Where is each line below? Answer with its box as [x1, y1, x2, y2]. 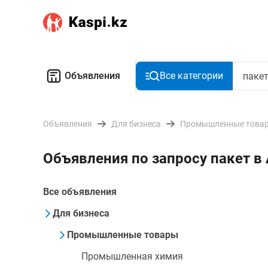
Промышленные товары [67, 229, 178, 240]
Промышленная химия [81, 251, 183, 262]
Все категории [160, 70, 223, 81]
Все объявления [43, 186, 117, 197]
